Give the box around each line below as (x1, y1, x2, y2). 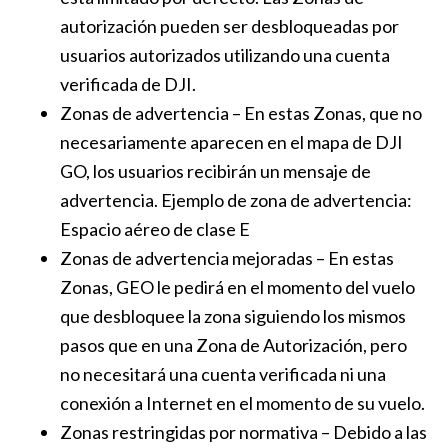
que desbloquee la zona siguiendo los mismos (60, 305, 406, 327)
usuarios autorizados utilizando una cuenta (60, 44, 390, 66)
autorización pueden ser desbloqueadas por (60, 15, 399, 37)
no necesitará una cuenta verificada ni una (60, 363, 386, 385)
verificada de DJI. (60, 73, 196, 95)
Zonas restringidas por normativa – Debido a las (60, 421, 427, 443)
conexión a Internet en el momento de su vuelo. (60, 392, 425, 414)
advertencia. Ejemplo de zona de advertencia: (60, 189, 412, 211)
